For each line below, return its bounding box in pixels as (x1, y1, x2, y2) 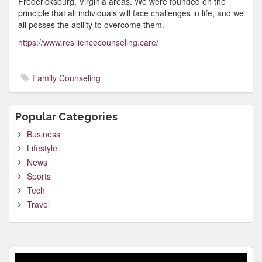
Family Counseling (32, 72, 101, 84)
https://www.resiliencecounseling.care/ (18, 36, 158, 48)
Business (27, 128, 60, 140)
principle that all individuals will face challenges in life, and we (18, 7, 244, 19)
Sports (27, 170, 51, 182)
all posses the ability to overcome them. (18, 19, 164, 30)
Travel (27, 198, 50, 210)
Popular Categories (15, 111, 118, 123)
